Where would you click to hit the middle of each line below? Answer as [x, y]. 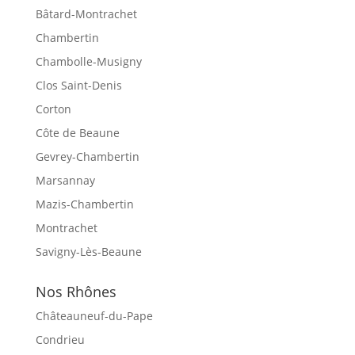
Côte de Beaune [77, 132]
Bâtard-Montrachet [86, 13]
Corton [53, 109]
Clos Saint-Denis [78, 85]
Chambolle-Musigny [88, 61]
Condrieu [60, 339]
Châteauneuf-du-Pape [94, 315]
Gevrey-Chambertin [87, 156]
